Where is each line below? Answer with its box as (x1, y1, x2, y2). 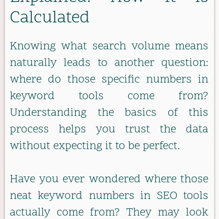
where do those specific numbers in (10, 72, 208, 88)
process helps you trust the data (10, 122, 208, 137)
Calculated (10, 6, 90, 30)
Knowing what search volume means (10, 39, 208, 54)
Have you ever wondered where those (10, 172, 208, 188)
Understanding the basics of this (10, 105, 208, 121)
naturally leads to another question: (10, 55, 208, 71)
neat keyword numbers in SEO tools (10, 189, 208, 204)
